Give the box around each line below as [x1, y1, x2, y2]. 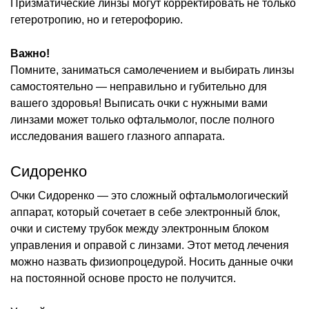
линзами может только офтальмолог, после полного [10, 113, 275, 126]
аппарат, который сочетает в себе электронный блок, [10, 206, 280, 218]
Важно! [10, 47, 50, 59]
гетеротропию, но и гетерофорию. [10, 13, 183, 26]
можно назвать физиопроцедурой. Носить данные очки [10, 255, 293, 268]
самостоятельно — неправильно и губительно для [10, 80, 267, 92]
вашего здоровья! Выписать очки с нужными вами [10, 97, 268, 109]
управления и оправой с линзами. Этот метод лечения [10, 239, 289, 251]
